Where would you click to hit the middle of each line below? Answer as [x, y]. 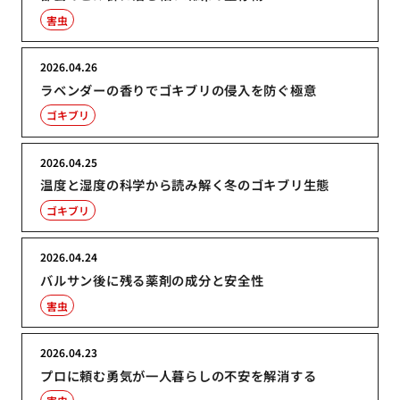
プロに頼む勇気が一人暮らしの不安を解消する [179, 375]
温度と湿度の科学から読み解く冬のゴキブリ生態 [185, 185]
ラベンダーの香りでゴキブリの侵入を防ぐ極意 [179, 89]
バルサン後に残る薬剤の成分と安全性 [152, 280]
